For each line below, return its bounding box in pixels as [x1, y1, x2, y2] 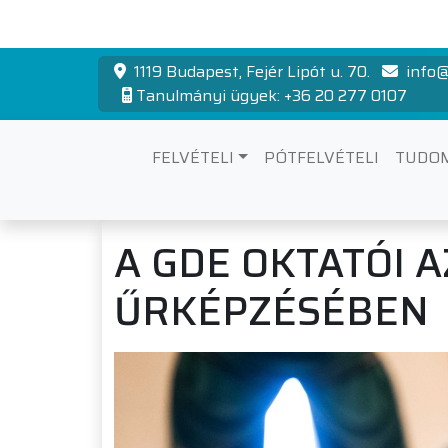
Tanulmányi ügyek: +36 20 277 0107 [136, 83, 407, 108]
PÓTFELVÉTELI [263, 145, 379, 170]
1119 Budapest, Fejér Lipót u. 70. [130, 59, 374, 84]
